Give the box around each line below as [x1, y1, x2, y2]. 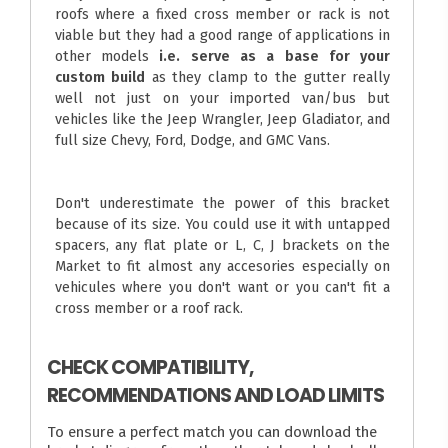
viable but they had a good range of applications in [54, 26, 391, 45]
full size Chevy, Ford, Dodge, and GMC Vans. [54, 131, 330, 150]
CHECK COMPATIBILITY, [47, 353, 254, 381]
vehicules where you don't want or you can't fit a [54, 278, 391, 297]
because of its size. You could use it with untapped [54, 215, 391, 234]
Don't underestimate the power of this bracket [54, 194, 391, 213]
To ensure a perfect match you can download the [47, 423, 378, 442]
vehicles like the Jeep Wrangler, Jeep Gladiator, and [54, 110, 391, 129]
